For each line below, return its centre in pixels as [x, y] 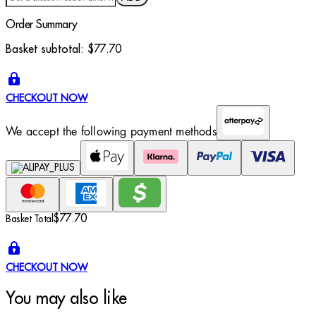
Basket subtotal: [47, 49]
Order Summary [42, 24]
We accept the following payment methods [111, 131]
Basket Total [29, 219]
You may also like [66, 299]
